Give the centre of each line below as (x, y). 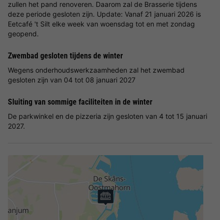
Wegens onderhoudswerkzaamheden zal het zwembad (96, 70)
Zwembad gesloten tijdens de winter (65, 55)
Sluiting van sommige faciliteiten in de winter (80, 102)
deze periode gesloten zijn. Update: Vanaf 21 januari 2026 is (104, 14)
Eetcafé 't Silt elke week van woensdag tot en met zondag (101, 24)
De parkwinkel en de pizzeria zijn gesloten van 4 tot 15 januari (108, 116)
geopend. (23, 33)
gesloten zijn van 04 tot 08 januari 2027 (72, 80)
